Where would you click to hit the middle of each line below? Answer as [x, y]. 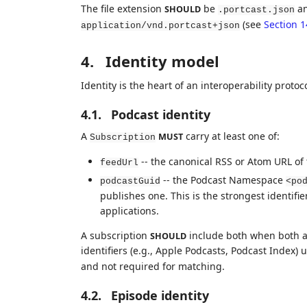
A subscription [115, 235]
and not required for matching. [152, 266]
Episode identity [160, 295]
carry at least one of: [231, 136]
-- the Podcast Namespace [223, 180]
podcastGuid [130, 181]
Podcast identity [160, 115]
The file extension [122, 9]
